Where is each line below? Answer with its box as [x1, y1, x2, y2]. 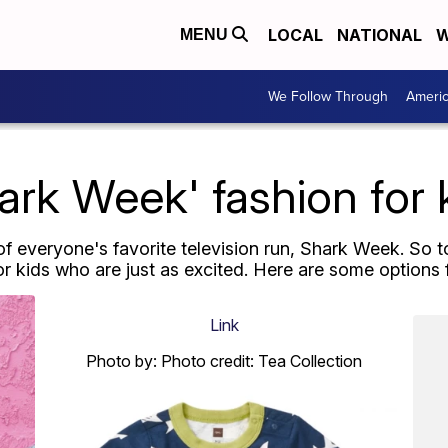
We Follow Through [268, 86, 388, 107]
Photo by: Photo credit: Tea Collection [86, 351, 362, 371]
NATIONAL [337, 25, 422, 45]
